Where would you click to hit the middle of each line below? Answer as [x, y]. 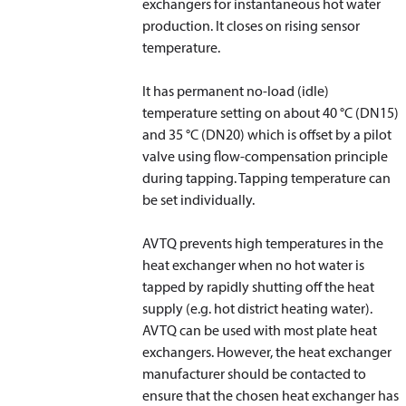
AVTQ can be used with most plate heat [260, 330]
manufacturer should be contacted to [255, 373]
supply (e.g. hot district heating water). [258, 308]
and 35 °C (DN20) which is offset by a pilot [267, 134]
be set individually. [199, 199]
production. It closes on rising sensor [251, 25]
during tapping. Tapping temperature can [267, 178]
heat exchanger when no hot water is [254, 265]
